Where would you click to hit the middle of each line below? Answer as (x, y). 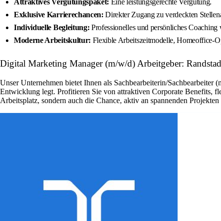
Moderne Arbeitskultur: (52, 40)
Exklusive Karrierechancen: (59, 15)
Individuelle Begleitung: (52, 28)
